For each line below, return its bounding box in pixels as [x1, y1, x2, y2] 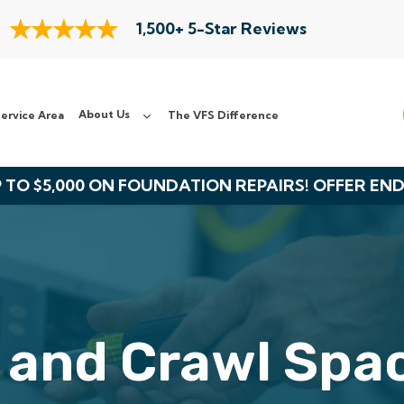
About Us [78, 107, 131, 121]
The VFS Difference [168, 107, 280, 122]
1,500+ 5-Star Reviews [136, 18, 308, 39]
